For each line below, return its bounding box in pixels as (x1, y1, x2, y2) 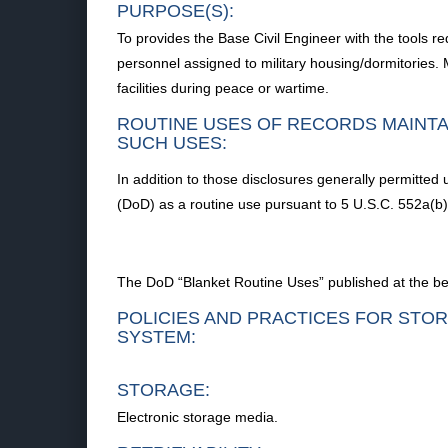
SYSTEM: (117, 327, 196, 347)
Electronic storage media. (117, 409, 278, 425)
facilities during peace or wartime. (117, 80, 329, 96)
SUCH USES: (117, 133, 227, 153)
